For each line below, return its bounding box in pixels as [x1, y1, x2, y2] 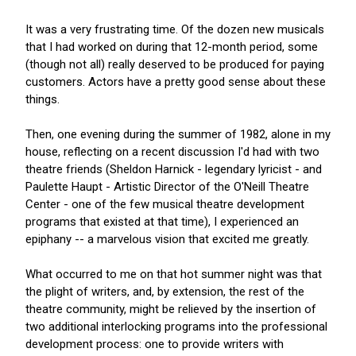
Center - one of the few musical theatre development [25, 197, 304, 212]
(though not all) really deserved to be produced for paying [25, 57, 324, 72]
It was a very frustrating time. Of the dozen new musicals [25, 22, 324, 37]
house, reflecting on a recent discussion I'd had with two [25, 145, 319, 160]
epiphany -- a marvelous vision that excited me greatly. [25, 232, 309, 247]
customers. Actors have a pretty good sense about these [25, 75, 326, 90]
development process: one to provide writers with [25, 337, 284, 352]
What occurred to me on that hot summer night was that [25, 267, 322, 282]
